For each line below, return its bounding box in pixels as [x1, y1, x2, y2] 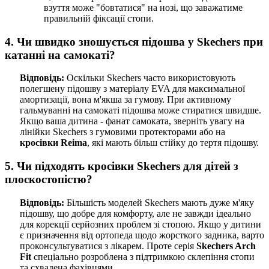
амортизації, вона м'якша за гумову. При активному [20, 94, 231, 105]
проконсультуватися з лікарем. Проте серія [20, 240, 196, 251]
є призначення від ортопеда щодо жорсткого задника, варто [20, 229, 264, 240]
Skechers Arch [196, 240, 256, 251]
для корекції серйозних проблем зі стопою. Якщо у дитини [20, 219, 261, 229]
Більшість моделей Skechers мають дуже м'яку [64, 197, 254, 208]
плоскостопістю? [5, 173, 92, 186]
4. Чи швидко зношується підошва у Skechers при [5, 35, 263, 48]
